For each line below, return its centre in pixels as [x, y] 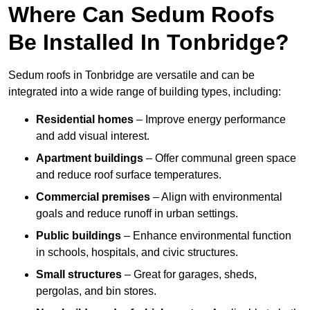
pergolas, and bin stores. [96, 291]
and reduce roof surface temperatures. [129, 175]
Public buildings [79, 236]
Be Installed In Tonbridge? [149, 43]
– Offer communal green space [220, 158]
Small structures [79, 275]
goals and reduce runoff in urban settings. [137, 214]
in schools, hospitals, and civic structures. [137, 253]
